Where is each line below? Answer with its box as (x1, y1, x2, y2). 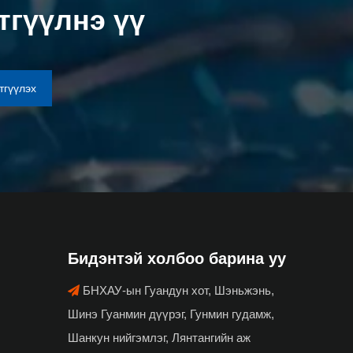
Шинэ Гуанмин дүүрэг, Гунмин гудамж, (68, 307, 274, 321)
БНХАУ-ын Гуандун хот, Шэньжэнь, (80, 283, 274, 297)
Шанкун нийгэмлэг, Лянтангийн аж (68, 330, 251, 344)
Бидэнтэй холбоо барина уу (68, 249, 286, 267)
